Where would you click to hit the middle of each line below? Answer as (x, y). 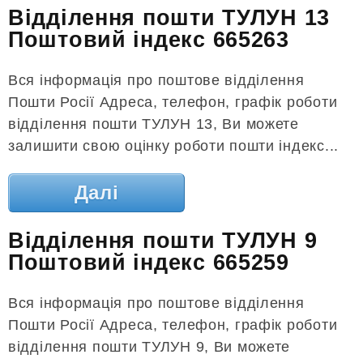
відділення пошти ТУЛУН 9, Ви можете (149, 346)
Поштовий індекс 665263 (149, 40)
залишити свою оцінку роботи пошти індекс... (173, 145)
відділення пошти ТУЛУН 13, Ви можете (154, 124)
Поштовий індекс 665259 (149, 263)
